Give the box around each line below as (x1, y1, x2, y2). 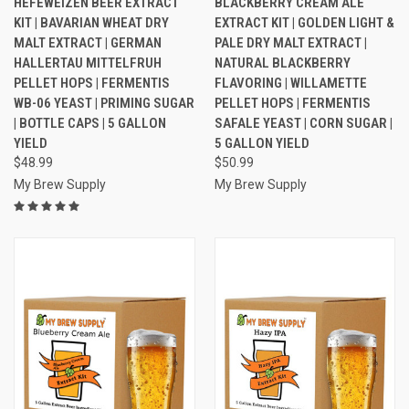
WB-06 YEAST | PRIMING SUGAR (14, 94, 194, 111)
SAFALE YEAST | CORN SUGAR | (214, 114, 393, 131)
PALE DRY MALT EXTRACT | (214, 34, 367, 51)
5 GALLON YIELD (214, 134, 309, 152)
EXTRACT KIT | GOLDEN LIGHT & (214, 14, 394, 31)
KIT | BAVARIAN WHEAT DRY (14, 14, 169, 31)
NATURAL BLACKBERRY (214, 54, 351, 71)
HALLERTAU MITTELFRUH (14, 54, 162, 71)
